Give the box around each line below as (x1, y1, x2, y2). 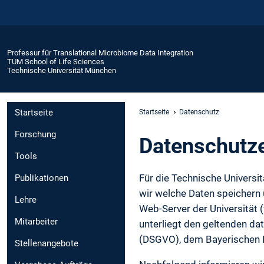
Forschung (15, 129, 56, 140)
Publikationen (15, 173, 68, 184)
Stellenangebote (15, 238, 78, 249)
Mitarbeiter (15, 216, 58, 227)
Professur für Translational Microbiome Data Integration (7, 48, 193, 57)
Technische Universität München (7, 65, 116, 75)
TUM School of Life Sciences (7, 57, 104, 66)
